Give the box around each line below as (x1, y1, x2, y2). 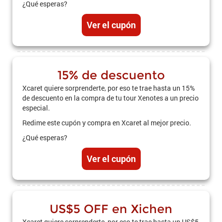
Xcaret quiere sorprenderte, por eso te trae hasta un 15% (22, 83, 195, 93)
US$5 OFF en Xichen (50, 202, 172, 216)
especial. (22, 103, 50, 112)
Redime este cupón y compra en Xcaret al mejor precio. (22, 118, 191, 127)
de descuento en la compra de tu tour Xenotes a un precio (22, 93, 199, 103)
